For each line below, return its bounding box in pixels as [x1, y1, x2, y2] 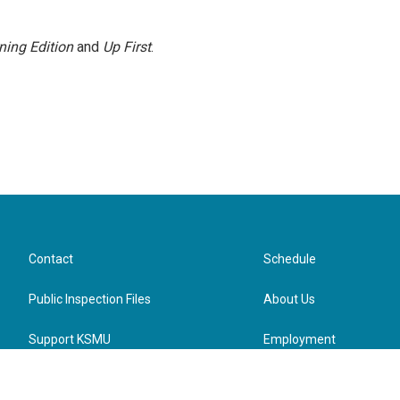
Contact [29, 252, 73, 266]
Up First [103, 38, 151, 55]
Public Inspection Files [29, 292, 151, 306]
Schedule [263, 252, 317, 266]
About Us [263, 292, 316, 306]
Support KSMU [29, 332, 111, 346]
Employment [263, 332, 337, 346]
